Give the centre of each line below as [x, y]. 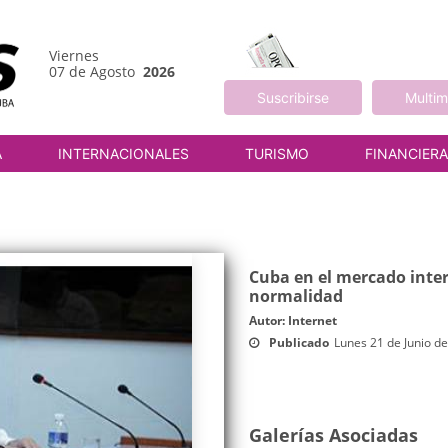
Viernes [74, 55]
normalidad [296, 296]
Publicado [299, 342]
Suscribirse [292, 97]
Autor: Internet [293, 320]
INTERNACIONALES [123, 153]
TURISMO [277, 153]
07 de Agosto [96, 71]
